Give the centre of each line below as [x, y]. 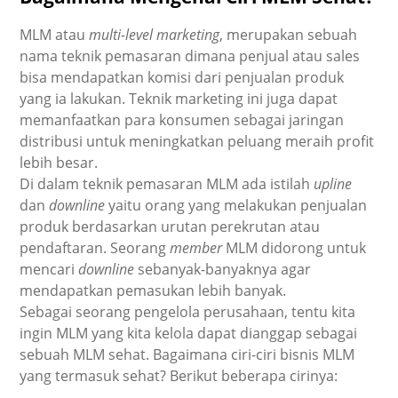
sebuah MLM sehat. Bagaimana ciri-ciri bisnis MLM [187, 355]
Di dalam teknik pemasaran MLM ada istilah [167, 184]
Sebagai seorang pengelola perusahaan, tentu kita [188, 312]
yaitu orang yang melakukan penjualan [236, 206]
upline [333, 184]
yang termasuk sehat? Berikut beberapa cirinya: [179, 376]
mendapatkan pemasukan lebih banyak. [155, 291]
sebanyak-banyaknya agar [223, 270]
